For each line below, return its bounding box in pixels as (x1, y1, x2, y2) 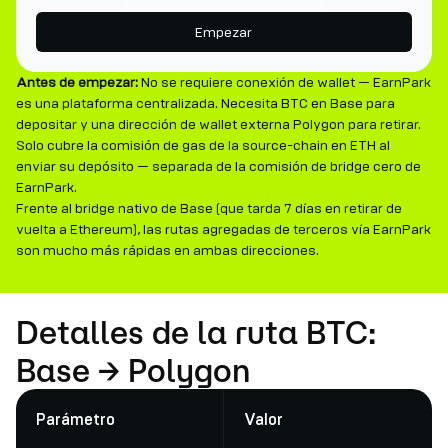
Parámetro (36, 412, 115, 428)
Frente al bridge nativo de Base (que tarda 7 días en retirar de (16, 200, 402, 217)
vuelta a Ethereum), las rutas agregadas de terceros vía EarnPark (16, 221, 431, 238)
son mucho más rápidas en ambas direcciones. (16, 242, 319, 259)
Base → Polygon (16, 352, 250, 388)
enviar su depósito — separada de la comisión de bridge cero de (16, 158, 421, 175)
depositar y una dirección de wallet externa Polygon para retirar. (16, 116, 421, 133)
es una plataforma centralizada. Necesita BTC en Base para (16, 95, 395, 112)
